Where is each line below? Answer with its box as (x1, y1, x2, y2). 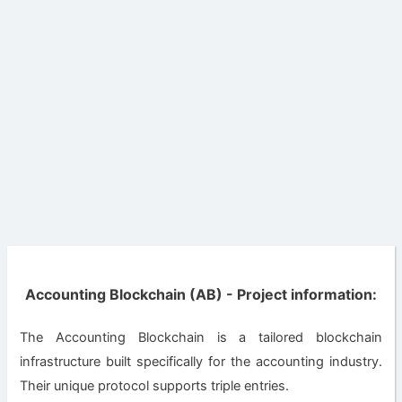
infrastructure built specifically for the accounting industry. (20, 354, 382, 371)
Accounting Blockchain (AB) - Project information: (25, 284, 377, 303)
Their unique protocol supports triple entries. (20, 378, 290, 395)
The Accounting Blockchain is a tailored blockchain (20, 329, 382, 346)
